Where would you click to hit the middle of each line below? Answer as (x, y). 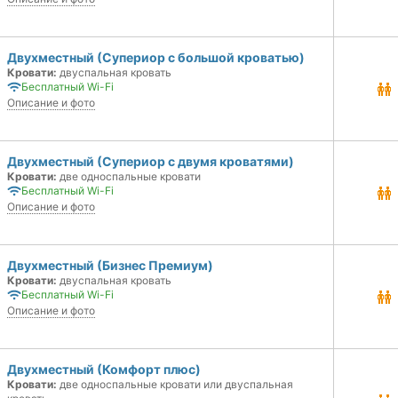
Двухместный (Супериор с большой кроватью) (156, 57)
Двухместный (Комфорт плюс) (104, 369)
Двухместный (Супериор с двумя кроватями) (151, 161)
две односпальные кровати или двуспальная (175, 384)
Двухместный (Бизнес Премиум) (110, 265)
